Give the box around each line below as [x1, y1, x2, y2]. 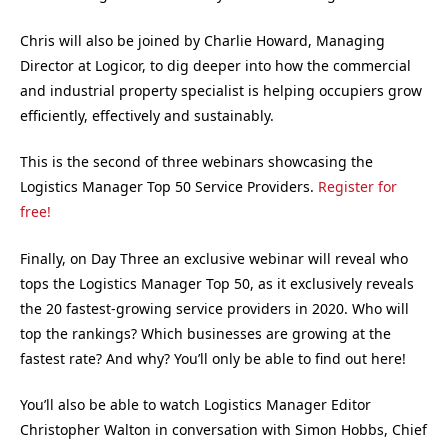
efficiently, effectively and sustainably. [20, 105, 274, 125]
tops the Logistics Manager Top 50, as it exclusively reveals [20, 273, 414, 293]
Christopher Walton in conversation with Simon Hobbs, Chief [20, 420, 427, 440]
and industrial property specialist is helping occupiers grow [20, 80, 422, 100]
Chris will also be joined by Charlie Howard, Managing [20, 30, 385, 50]
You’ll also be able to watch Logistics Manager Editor [20, 395, 371, 415]
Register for [318, 177, 397, 197]
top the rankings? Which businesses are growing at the [20, 323, 391, 343]
